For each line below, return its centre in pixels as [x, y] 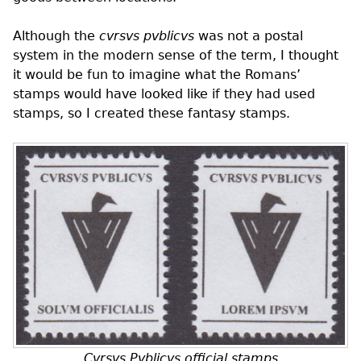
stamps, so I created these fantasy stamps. [151, 114]
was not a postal [249, 36]
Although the [56, 36]
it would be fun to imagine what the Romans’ [157, 75]
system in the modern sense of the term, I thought [176, 56]
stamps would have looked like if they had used [164, 94]
